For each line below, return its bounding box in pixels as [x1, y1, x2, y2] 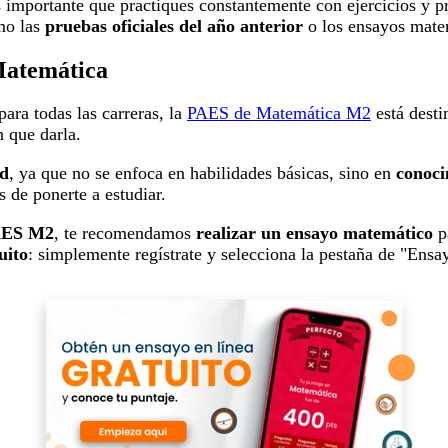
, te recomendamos [54, 223, 196, 244]
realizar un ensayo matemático [196, 223, 433, 244]
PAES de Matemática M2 [187, 103, 371, 124]
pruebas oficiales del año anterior [45, 15, 303, 36]
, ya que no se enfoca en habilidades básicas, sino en [9, 163, 396, 184]
